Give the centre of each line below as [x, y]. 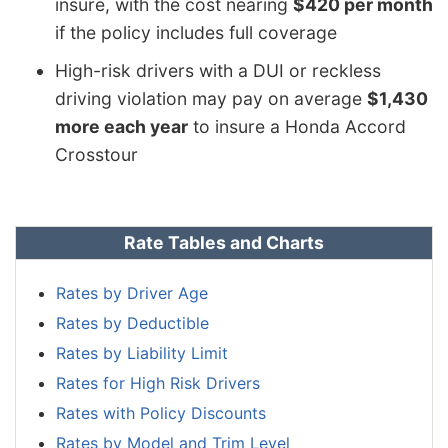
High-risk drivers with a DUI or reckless [218, 70]
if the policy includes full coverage [196, 32]
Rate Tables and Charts [224, 243]
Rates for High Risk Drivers [158, 382]
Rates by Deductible [132, 322]
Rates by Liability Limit [142, 352]
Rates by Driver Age [132, 292]
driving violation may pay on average [211, 98]
